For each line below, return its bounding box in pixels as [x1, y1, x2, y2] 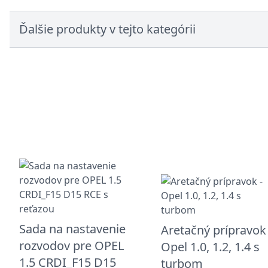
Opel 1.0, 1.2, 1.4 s [161, 238, 260, 255]
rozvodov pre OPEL [19, 237, 124, 254]
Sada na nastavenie [19, 220, 126, 237]
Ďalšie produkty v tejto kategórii [19, 21, 196, 37]
